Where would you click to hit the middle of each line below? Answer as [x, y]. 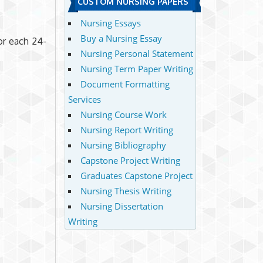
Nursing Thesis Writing [126, 190]
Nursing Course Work [123, 114]
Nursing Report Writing [127, 129]
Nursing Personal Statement [136, 53]
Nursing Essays [110, 23]
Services [84, 99]
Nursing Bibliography [123, 145]
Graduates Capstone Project [136, 175]
